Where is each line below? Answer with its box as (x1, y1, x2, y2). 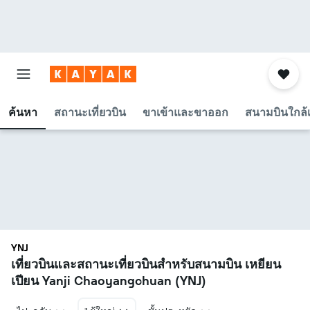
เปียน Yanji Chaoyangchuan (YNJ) (11, 273, 206, 289)
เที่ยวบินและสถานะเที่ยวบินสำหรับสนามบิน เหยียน (11, 256, 281, 272)
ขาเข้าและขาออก (143, 105, 228, 119)
